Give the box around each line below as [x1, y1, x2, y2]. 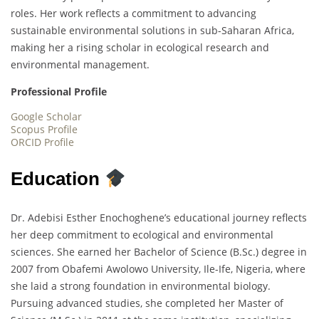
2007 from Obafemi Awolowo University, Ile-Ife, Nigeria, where [11, 261, 305, 276]
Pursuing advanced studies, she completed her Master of [11, 296, 283, 310]
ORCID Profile [11, 135, 74, 149]
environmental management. [11, 57, 150, 71]
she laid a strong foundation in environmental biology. [11, 278, 271, 293]
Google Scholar [11, 109, 82, 123]
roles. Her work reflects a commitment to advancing [11, 6, 256, 20]
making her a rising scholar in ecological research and [11, 40, 269, 54]
